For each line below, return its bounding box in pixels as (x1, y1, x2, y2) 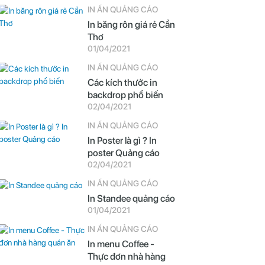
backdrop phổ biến (87, 89, 163, 101)
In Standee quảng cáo (87, 193, 175, 204)
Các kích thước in (87, 77, 157, 88)
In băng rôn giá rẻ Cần (87, 19, 175, 30)
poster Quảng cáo (87, 147, 160, 159)
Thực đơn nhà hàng (87, 251, 166, 262)
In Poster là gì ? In (87, 135, 157, 146)
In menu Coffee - (87, 238, 154, 250)
